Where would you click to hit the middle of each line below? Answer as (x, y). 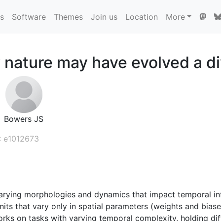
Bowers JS (24, 119)
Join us (104, 17)
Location (141, 17)
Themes (68, 17)
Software (29, 17)
